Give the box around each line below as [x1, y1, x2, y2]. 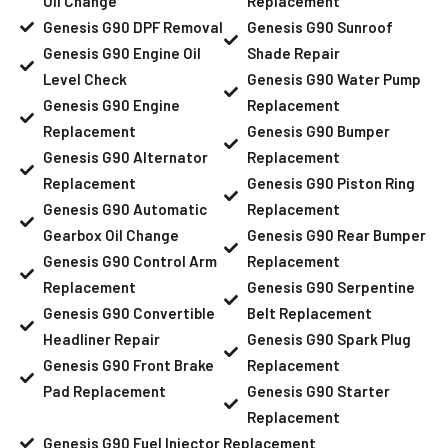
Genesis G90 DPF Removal [42, 17, 223, 36]
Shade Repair [246, 43, 340, 62]
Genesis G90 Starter [246, 381, 390, 400]
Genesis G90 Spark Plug [246, 329, 411, 348]
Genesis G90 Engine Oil [42, 43, 201, 62]
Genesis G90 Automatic [42, 199, 207, 218]
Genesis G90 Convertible [42, 303, 215, 322]
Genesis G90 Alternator [42, 147, 208, 166]
